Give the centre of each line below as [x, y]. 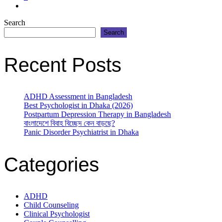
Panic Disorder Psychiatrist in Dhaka [81, 132]
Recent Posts [63, 65]
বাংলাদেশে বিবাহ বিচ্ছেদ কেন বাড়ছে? [69, 123]
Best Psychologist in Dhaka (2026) [78, 106]
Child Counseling [51, 205]
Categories [52, 164]
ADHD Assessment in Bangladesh [78, 97]
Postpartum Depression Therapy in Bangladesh [97, 114]
